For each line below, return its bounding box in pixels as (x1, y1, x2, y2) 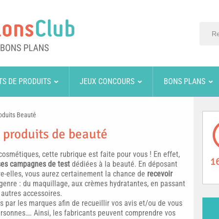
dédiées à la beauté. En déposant (70, 159, 177, 169)
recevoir (147, 169, 173, 178)
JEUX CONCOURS (80, 77, 135, 86)
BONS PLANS (163, 77, 205, 86)
